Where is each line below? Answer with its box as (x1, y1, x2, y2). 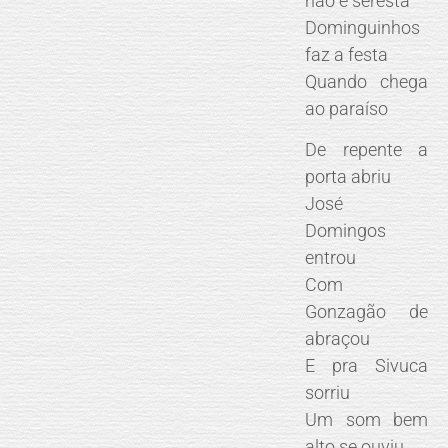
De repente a (305, 139, 429, 161)
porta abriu (305, 166, 392, 188)
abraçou (305, 328, 371, 350)
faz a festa (305, 44, 389, 66)
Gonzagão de (305, 301, 429, 323)
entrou (305, 247, 357, 269)
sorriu (305, 382, 351, 404)
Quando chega (305, 71, 429, 93)
